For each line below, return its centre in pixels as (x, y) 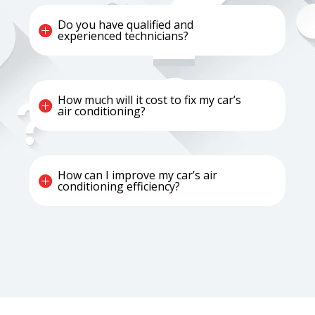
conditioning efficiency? (119, 187)
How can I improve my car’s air (138, 175)
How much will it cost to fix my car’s (150, 100)
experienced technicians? (123, 36)
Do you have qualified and (126, 25)
